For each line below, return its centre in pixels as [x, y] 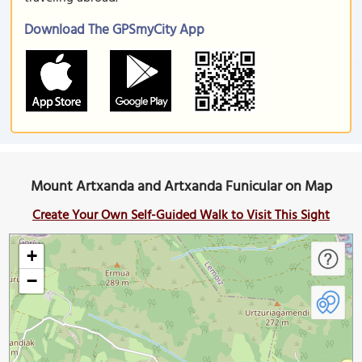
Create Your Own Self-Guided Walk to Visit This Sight [181, 216]
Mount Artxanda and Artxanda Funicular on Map [181, 187]
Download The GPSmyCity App [114, 30]
